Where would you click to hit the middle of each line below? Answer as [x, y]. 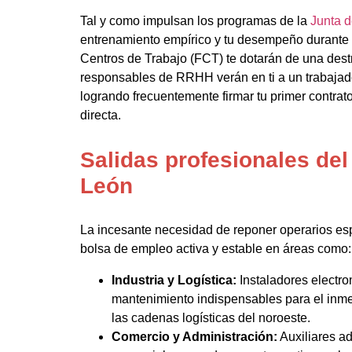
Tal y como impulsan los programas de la [195, 20]
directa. [101, 115]
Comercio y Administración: [194, 336]
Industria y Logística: [174, 280]
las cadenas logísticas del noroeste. [211, 317]
